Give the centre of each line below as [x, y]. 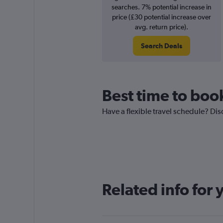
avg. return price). [161, 27]
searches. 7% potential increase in [161, 7]
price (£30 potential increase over [161, 17]
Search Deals [161, 46]
